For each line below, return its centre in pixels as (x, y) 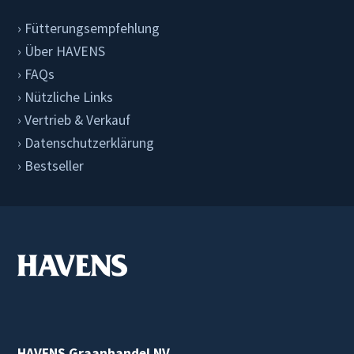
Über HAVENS (65, 51)
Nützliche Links (69, 97)
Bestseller (55, 166)
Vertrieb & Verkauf (78, 120)
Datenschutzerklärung (90, 143)
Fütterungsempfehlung (92, 28)
